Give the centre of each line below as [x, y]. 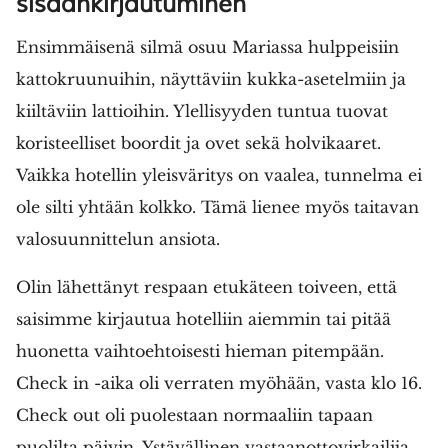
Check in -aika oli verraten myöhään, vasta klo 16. [219, 382]
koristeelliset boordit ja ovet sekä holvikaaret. [198, 142]
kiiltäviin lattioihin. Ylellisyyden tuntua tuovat [202, 110]
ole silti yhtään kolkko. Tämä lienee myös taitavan [217, 206]
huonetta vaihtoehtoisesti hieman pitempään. [200, 350]
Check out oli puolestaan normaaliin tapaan [194, 414]
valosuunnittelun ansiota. [118, 238]
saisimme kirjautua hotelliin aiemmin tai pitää [203, 318]
